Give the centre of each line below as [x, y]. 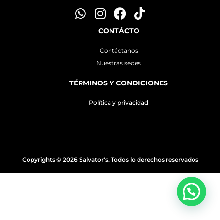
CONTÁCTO [119, 31]
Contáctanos [119, 50]
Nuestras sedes [119, 63]
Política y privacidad [119, 102]
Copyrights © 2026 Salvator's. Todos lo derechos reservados [110, 159]
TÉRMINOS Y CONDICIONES [119, 83]
